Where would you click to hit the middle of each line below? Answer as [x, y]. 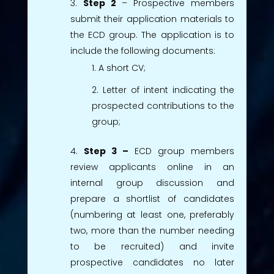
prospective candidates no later [152, 262]
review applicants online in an [152, 167]
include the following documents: [143, 50]
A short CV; [122, 68]
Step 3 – [109, 151]
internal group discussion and [152, 183]
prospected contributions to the [163, 106]
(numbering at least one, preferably [152, 214]
